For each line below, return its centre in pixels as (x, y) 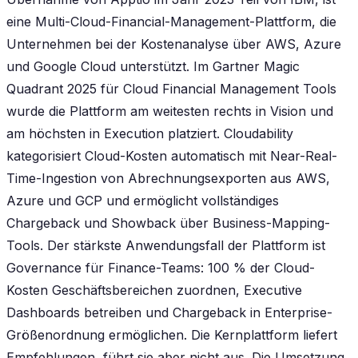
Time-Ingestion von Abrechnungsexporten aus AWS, (168, 178)
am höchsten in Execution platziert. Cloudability (150, 133)
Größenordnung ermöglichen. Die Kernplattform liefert (172, 334)
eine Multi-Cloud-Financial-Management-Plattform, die (171, 21)
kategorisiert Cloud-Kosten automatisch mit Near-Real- (172, 155)
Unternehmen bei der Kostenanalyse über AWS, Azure (174, 44)
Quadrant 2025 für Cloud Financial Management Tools (171, 88)
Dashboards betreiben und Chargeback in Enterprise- (169, 312)
